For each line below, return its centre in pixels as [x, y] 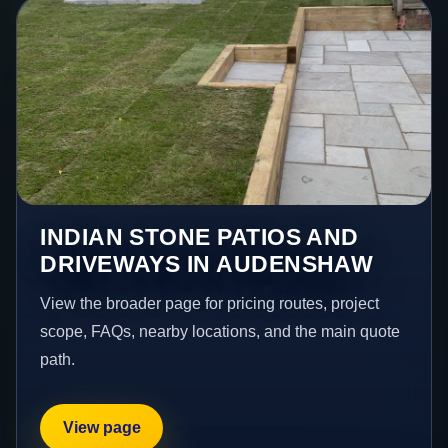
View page [101, 428]
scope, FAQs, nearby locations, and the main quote [220, 331]
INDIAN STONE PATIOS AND [199, 236]
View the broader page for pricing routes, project [210, 303]
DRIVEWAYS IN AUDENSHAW [207, 263]
